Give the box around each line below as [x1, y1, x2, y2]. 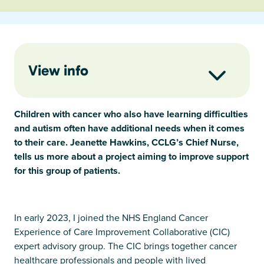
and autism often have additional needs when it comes [14, 121, 245, 135]
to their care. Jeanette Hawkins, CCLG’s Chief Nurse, [14, 135, 239, 149]
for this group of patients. [14, 163, 120, 177]
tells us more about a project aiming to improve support [14, 149, 249, 163]
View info [28, 61, 88, 79]
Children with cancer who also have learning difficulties [14, 107, 248, 121]
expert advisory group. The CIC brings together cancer [14, 239, 237, 253]
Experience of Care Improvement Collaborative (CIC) [14, 225, 230, 239]
